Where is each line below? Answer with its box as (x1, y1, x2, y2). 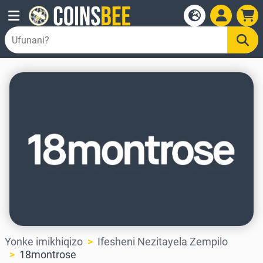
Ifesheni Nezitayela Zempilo (97, 235, 228, 248)
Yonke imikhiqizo (5, 235, 83, 248)
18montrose (19, 248, 76, 261)
